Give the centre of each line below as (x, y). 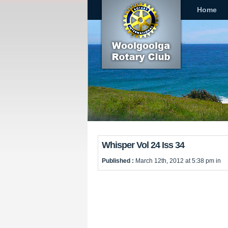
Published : (119, 161)
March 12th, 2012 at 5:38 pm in (178, 161)
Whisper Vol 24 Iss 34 (143, 145)
